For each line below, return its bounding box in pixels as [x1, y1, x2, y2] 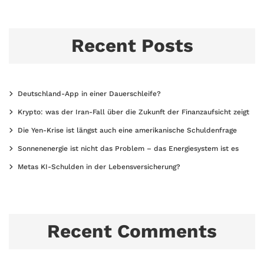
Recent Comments [47, 220, 217, 242]
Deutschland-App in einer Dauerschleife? [18, 89, 161, 98]
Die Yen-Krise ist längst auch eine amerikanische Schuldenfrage [18, 126, 237, 134]
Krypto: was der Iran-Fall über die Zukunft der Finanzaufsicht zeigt [18, 107, 249, 116]
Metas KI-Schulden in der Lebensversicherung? [18, 162, 180, 171]
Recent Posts [71, 34, 193, 57]
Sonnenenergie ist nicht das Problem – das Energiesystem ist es [18, 144, 239, 153]
